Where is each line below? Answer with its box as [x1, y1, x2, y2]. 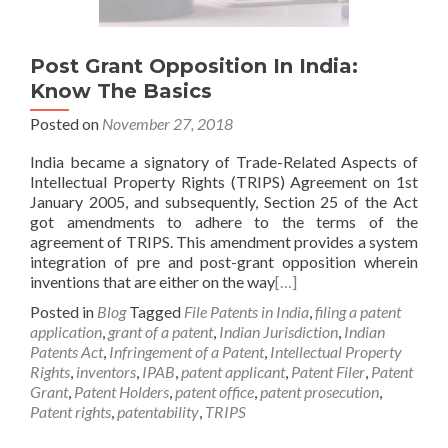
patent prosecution [260, 382, 379, 401]
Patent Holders [74, 382, 169, 401]
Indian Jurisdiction [219, 322, 338, 341]
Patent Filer [291, 362, 365, 381]
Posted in [30, 302, 97, 321]
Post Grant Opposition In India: [30, 54, 358, 78]
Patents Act [30, 342, 103, 361]
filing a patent [315, 302, 401, 321]
